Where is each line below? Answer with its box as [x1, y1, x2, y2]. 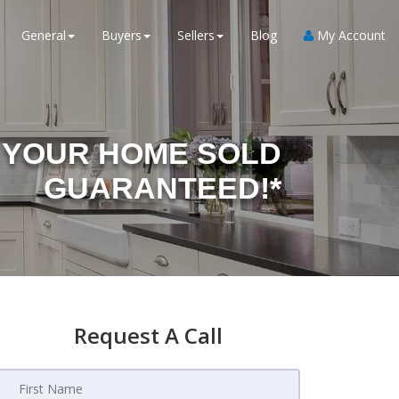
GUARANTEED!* [44, 171, 281, 205]
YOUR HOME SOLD [2, 136, 281, 170]
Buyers [102, 27, 142, 44]
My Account [313, 27, 386, 44]
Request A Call [73, 321, 223, 350]
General [21, 27, 66, 44]
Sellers [177, 27, 215, 44]
